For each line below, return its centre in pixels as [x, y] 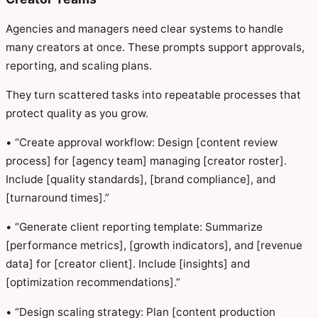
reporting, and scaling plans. [79, 65]
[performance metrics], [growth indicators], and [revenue [154, 246]
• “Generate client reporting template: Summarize [134, 227]
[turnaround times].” [57, 198]
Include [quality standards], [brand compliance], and [141, 180]
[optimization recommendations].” [93, 283]
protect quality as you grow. [77, 113]
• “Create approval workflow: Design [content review [142, 143]
